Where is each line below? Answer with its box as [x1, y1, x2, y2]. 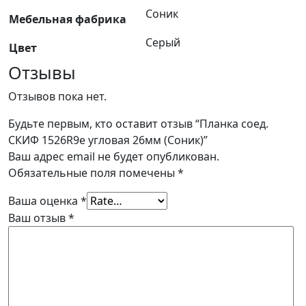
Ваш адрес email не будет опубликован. [8, 148, 219, 164]
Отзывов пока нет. [8, 88, 107, 104]
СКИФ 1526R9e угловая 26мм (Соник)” [8, 132, 208, 148]
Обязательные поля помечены [8, 165, 178, 180]
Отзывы [8, 60, 76, 84]
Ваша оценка [8, 193, 81, 208]
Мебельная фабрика [9, 11, 126, 27]
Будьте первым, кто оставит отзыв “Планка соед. [8, 115, 268, 131]
